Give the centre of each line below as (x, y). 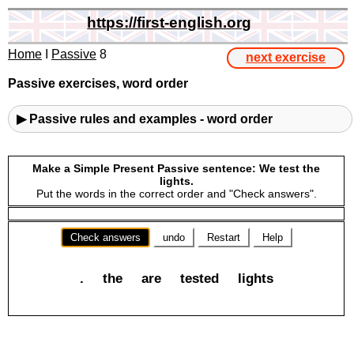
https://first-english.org (169, 23)
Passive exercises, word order (98, 83)
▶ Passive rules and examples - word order (145, 119)
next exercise (286, 58)
